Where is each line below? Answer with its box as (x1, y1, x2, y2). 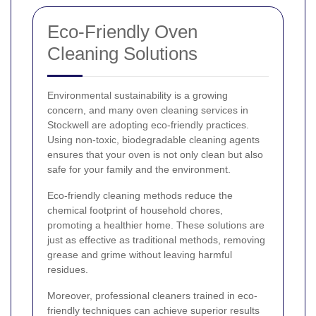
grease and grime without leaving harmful (47, 249, 232, 261)
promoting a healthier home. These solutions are (47, 219, 265, 231)
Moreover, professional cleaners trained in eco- (47, 290, 257, 302)
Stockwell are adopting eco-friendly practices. (47, 119, 249, 131)
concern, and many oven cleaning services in (47, 104, 248, 116)
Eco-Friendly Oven (47, 21, 197, 43)
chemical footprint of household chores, (47, 205, 223, 217)
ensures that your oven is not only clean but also (47, 149, 263, 161)
